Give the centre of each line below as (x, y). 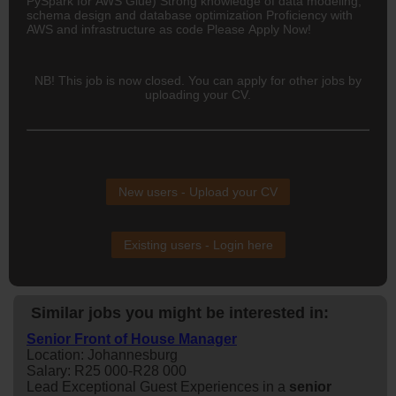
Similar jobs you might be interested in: (180, 312)
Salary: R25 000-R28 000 (107, 370)
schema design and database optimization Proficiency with (190, 15)
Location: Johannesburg (102, 354)
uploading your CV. (198, 94)
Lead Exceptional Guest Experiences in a (158, 386)
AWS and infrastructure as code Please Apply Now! (169, 29)
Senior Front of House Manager (132, 339)
